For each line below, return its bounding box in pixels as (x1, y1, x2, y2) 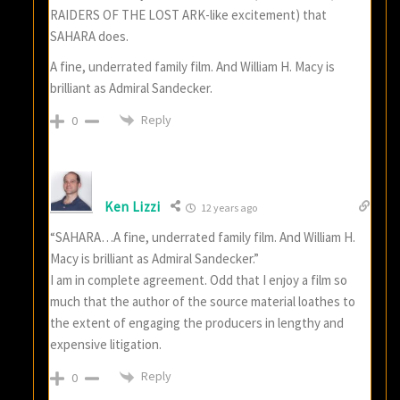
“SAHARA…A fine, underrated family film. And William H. (50, 229, 356, 246)
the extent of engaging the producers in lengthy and (50, 314, 345, 332)
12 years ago (198, 201, 257, 215)
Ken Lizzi (104, 197, 161, 215)
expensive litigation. (50, 336, 162, 354)
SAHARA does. (50, 27, 129, 45)
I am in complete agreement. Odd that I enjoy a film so (50, 271, 348, 289)
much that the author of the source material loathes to (50, 293, 356, 311)
